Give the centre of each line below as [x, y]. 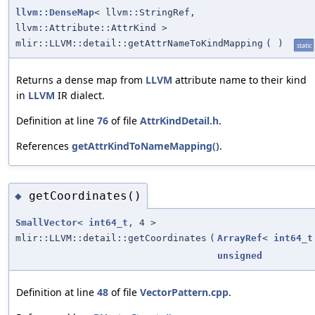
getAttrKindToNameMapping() [146, 146]
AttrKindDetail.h [179, 121]
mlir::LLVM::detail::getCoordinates [111, 238]
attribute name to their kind [239, 80]
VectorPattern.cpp [184, 292]
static [304, 46]
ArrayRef [240, 238]
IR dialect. [80, 96]
